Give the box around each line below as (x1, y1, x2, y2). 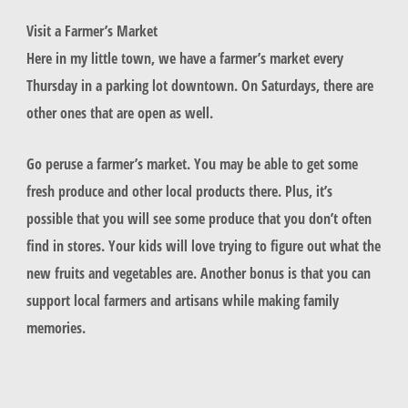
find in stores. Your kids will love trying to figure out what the (25, 234, 381, 256)
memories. (25, 316, 89, 338)
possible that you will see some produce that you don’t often (25, 207, 372, 229)
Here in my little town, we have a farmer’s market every (25, 46, 343, 68)
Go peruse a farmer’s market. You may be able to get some (25, 152, 358, 174)
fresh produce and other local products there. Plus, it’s (25, 179, 332, 201)
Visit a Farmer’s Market (25, 19, 158, 41)
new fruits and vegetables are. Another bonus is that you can (25, 261, 371, 283)
